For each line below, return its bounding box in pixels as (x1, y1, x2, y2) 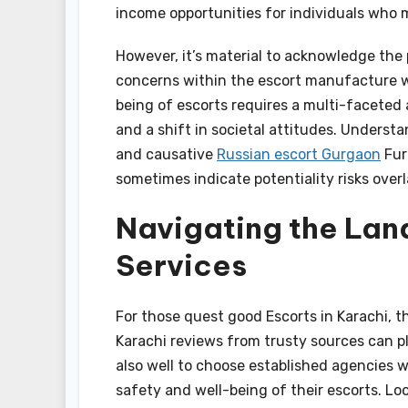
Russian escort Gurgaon (217, 145, 381, 163)
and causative (116, 145, 217, 163)
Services (116, 246, 247, 283)
